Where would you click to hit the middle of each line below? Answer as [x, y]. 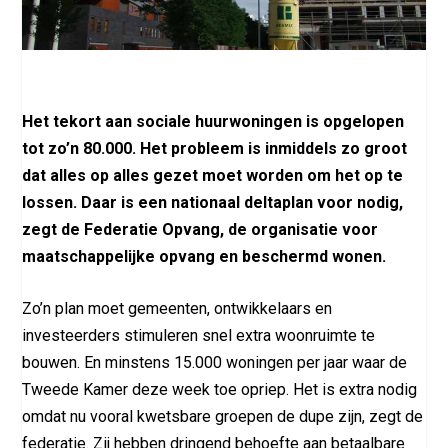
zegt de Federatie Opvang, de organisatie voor [200, 229]
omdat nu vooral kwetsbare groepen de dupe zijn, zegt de [223, 417]
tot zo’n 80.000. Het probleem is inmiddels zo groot [215, 148]
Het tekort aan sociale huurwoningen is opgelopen [213, 121]
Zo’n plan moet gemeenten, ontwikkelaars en [177, 309]
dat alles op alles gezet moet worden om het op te [213, 175]
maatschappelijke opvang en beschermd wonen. [204, 256]
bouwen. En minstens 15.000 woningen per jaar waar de [215, 363]
